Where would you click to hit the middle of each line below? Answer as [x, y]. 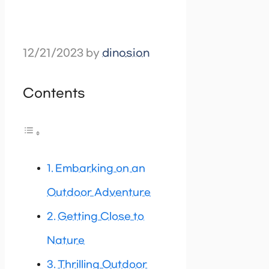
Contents [54, 93]
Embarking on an [101, 169]
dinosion [126, 54]
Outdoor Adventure [99, 193]
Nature [66, 241]
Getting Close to [101, 217]
